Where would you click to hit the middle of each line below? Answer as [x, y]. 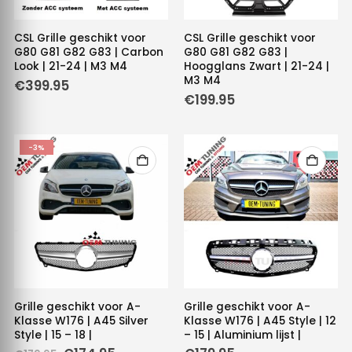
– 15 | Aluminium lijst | [242, 335]
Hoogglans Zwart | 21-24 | [257, 67]
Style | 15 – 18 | [53, 335]
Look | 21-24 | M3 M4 [70, 67]
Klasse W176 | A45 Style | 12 [260, 321]
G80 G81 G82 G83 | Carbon [88, 53]
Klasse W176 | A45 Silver [81, 321]
